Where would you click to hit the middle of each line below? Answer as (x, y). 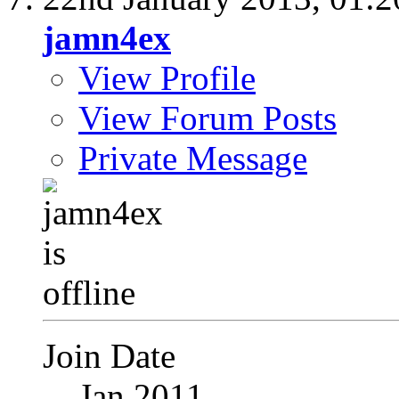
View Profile (167, 78)
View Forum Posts (208, 118)
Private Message (193, 159)
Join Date (109, 356)
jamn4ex (107, 38)
